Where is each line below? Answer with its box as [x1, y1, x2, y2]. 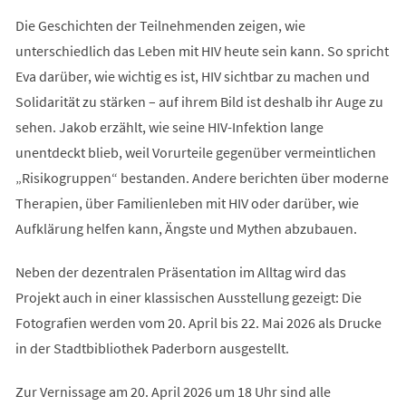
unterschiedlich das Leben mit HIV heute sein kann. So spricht [14, 41, 389, 60]
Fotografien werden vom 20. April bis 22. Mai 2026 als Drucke [14, 313, 382, 332]
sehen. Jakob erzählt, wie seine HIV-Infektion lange [14, 117, 324, 136]
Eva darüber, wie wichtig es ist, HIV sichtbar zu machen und [14, 66, 370, 85]
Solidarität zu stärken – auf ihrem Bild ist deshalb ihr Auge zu [14, 92, 383, 111]
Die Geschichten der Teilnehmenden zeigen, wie [14, 15, 305, 34]
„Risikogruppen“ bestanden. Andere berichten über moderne [14, 168, 389, 187]
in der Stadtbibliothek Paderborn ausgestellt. [14, 338, 289, 357]
